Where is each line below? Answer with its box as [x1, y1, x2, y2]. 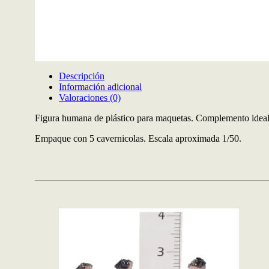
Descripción [59, 71, 104, 81]
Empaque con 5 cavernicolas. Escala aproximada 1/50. [35, 133, 241, 144]
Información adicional [59, 82, 142, 92]
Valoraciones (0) [59, 92, 121, 103]
